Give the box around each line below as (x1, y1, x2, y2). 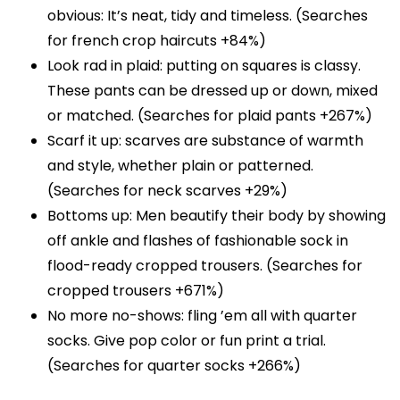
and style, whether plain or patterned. (47, 155, 314, 177)
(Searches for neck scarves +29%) (47, 180, 288, 202)
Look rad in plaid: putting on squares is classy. (47, 55, 362, 77)
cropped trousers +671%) (47, 280, 225, 302)
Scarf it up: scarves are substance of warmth (47, 130, 364, 152)
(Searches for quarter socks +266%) (47, 355, 302, 377)
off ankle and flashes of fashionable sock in (47, 230, 349, 252)
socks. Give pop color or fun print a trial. (47, 330, 327, 352)
